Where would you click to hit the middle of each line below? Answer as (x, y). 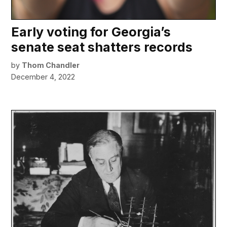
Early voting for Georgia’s (91, 32)
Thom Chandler (51, 65)
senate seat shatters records (102, 47)
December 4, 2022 (43, 77)
